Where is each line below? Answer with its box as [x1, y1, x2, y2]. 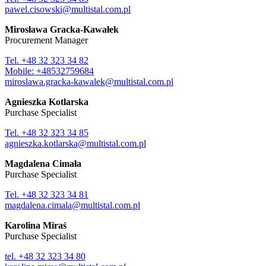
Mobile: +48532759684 [5, 66, 94, 76]
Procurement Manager [5, 35, 88, 45]
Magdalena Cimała [5, 159, 81, 169]
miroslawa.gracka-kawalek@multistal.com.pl [5, 77, 173, 87]
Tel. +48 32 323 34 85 [5, 128, 88, 138]
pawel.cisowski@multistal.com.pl [5, 4, 131, 14]
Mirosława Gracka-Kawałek [5, 24, 119, 34]
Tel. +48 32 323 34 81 [5, 189, 88, 199]
